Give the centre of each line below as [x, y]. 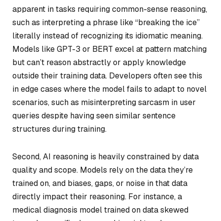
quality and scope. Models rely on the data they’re [103, 170]
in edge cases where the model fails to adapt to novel [110, 89]
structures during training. [59, 129]
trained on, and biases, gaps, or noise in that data [100, 183]
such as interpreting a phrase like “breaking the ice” [106, 22]
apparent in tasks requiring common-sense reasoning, [110, 9]
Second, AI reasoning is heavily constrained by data [106, 156]
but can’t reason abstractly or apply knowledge [99, 62]
